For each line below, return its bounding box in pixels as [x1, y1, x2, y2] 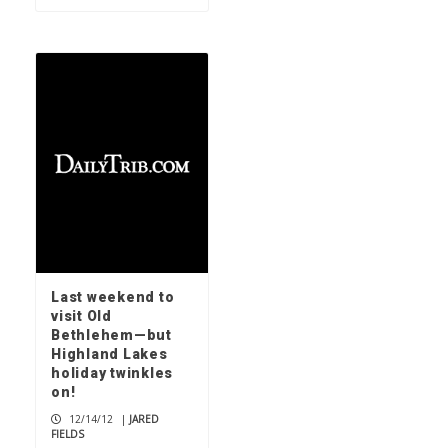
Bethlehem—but [51, 327, 172, 344]
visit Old [51, 308, 112, 325]
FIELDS [51, 427, 84, 442]
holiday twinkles [51, 365, 173, 382]
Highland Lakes [51, 346, 168, 363]
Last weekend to [51, 289, 175, 306]
